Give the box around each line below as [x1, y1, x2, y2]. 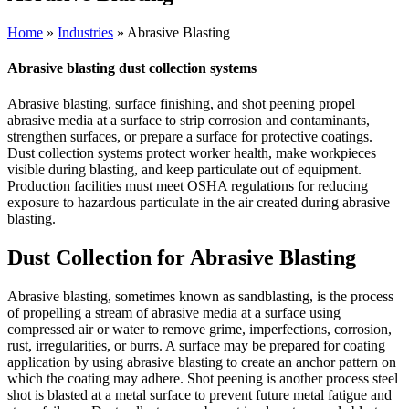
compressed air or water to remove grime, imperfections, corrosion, [7, 321, 392, 338]
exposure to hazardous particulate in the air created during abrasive [7, 194, 390, 211]
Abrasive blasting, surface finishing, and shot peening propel [7, 96, 355, 112]
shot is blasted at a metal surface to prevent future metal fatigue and [7, 387, 392, 404]
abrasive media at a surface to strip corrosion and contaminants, [7, 112, 370, 129]
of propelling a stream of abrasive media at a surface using [7, 305, 341, 321]
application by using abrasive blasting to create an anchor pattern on [7, 354, 396, 371]
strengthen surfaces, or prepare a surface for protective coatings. [7, 129, 372, 145]
